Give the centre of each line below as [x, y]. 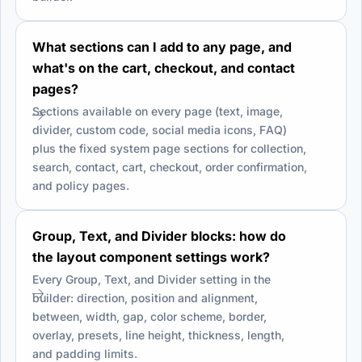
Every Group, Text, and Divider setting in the [152, 279]
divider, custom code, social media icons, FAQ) [160, 129]
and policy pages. [81, 185]
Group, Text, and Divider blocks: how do [159, 236]
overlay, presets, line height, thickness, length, [158, 335]
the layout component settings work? [151, 257]
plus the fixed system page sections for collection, [169, 148]
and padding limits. [85, 353]
